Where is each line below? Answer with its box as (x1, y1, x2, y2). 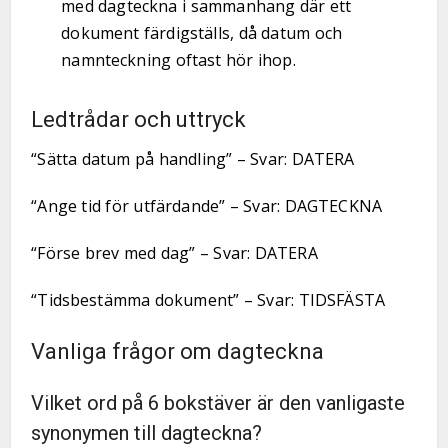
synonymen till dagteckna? (31, 421, 263, 445)
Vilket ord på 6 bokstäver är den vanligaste (31, 391, 406, 415)
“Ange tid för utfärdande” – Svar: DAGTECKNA (31, 195, 383, 217)
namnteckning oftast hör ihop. (61, 49, 296, 71)
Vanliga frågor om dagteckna (31, 339, 325, 364)
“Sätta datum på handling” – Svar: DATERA (31, 148, 355, 170)
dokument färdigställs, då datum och (61, 22, 343, 44)
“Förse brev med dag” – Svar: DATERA (31, 242, 318, 264)
